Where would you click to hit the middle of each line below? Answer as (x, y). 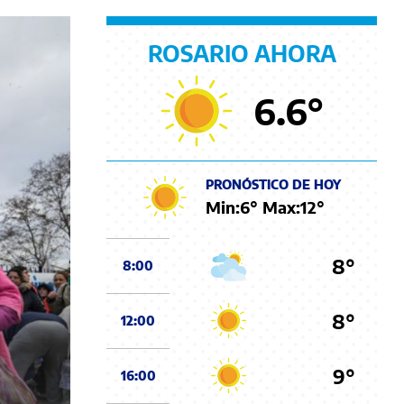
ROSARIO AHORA (242, 53)
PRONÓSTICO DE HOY (273, 184)
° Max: (275, 207)
